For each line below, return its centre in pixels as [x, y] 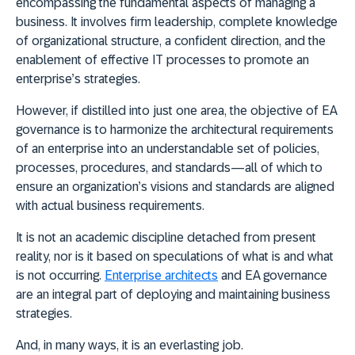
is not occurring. [60, 275]
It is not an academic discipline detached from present [166, 237]
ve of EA [313, 110]
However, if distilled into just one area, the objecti [153, 110]
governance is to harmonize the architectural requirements [175, 129]
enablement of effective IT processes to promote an [162, 59]
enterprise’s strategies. [78, 78]
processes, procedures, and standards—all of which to [169, 167]
